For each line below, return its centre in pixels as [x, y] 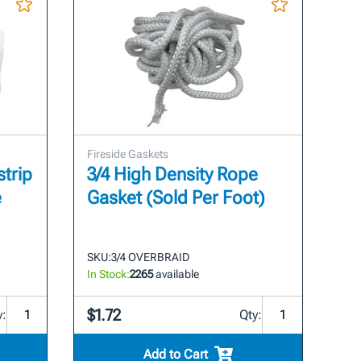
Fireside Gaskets [128, 154]
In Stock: [109, 274]
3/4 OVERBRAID [151, 257]
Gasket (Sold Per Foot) [176, 197]
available [176, 274]
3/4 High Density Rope [173, 174]
